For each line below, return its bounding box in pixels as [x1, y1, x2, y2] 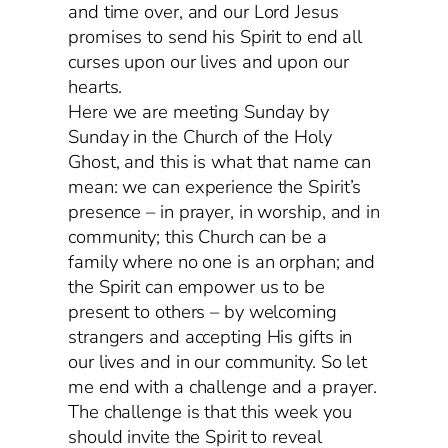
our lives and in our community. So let [68, 348, 368, 375]
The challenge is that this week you [68, 398, 352, 425]
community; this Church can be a [68, 223, 327, 250]
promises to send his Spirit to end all [68, 23, 363, 50]
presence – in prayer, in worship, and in [68, 198, 380, 225]
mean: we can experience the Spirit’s [68, 173, 362, 200]
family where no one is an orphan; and [68, 248, 376, 275]
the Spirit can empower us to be [68, 273, 325, 300]
